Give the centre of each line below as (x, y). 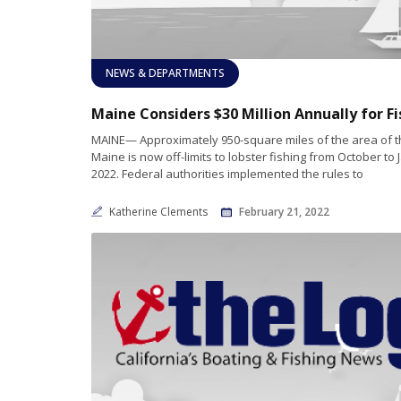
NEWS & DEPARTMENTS (165, 73)
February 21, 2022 (284, 211)
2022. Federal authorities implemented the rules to (227, 173)
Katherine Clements (160, 211)
